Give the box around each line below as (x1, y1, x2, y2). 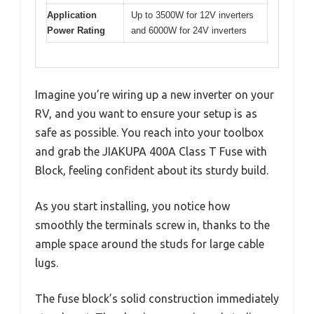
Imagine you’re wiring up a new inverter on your (35, 88, 274, 101)
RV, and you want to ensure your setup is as (35, 107, 257, 120)
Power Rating (47, 25, 105, 36)
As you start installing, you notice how (35, 199, 230, 212)
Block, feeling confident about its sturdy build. (35, 163, 268, 177)
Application (47, 10, 97, 20)
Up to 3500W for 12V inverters (131, 10, 254, 20)
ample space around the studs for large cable (35, 237, 264, 250)
